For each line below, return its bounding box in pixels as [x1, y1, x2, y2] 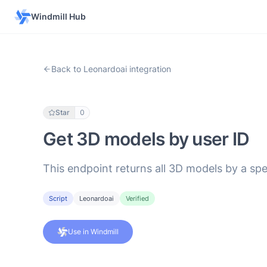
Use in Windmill [68, 227, 119, 236]
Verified [126, 194, 149, 203]
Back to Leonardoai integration [51, 64, 171, 74]
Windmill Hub [31, 11, 86, 21]
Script [49, 194, 67, 203]
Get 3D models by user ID [43, 128, 249, 150]
